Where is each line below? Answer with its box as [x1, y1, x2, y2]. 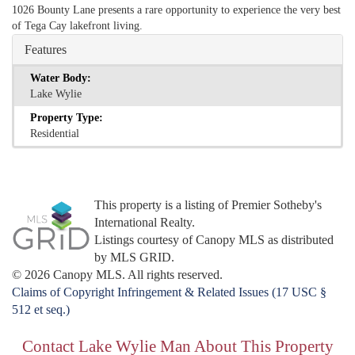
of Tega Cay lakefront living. [12, 20, 143, 32]
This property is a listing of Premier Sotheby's [94, 198, 323, 212]
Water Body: [30, 72, 91, 84]
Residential [30, 128, 79, 139]
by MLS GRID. [94, 250, 175, 264]
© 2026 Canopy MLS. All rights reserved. [12, 268, 223, 281]
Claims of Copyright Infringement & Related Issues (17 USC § [12, 285, 326, 299]
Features [25, 43, 67, 56]
